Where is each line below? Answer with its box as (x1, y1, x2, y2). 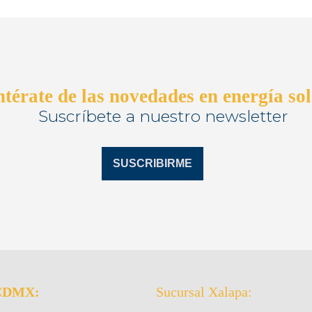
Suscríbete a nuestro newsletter (38, 107, 288, 127)
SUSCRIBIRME (113, 157, 192, 170)
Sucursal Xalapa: (155, 284, 252, 300)
